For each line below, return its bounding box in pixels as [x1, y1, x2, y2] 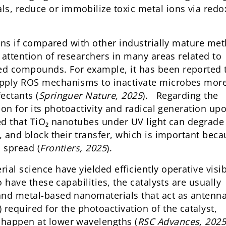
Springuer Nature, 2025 [38, 89, 143, 102]
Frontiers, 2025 [40, 142, 107, 154]
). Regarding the [142, 89, 218, 102]
